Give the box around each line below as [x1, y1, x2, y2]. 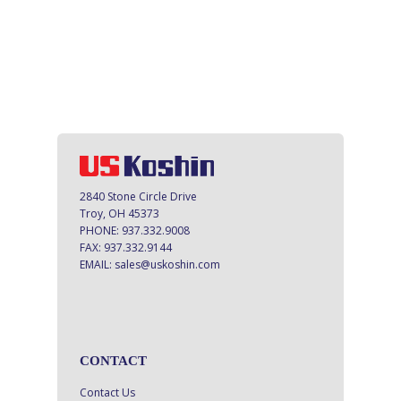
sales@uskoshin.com [115, 256, 220, 272]
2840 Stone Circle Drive [80, 188, 197, 204]
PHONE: [80, 222, 122, 238]
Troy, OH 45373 [80, 205, 159, 221]
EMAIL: [80, 256, 115, 272]
